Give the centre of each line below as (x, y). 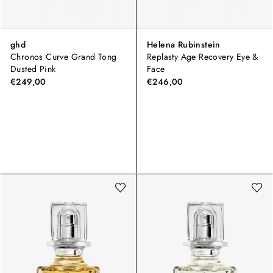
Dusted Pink (33, 69)
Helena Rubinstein (184, 45)
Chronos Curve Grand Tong (64, 57)
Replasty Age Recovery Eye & (203, 57)
